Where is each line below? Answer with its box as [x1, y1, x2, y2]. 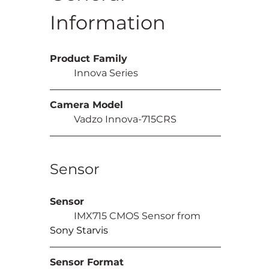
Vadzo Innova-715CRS [74, 113, 177, 125]
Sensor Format [50, 256, 124, 268]
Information [50, 10, 166, 34]
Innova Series [74, 67, 139, 79]
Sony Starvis [50, 224, 109, 236]
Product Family [50, 52, 128, 64]
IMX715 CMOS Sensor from [74, 210, 204, 222]
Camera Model [50, 98, 124, 110]
